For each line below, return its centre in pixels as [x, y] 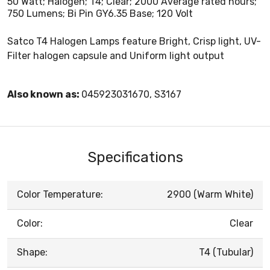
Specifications [135, 157]
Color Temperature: [60, 194]
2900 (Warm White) [210, 194]
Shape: [32, 252]
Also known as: [44, 94]
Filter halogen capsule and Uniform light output [116, 55]
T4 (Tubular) [226, 252]
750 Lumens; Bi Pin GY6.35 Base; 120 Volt [100, 13]
